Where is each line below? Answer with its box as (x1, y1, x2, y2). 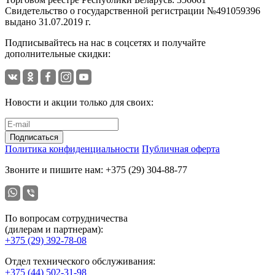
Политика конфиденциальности (5, 143, 139, 154)
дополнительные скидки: (5, 48, 110, 59)
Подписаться (10, 132, 58, 142)
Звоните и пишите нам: (5, 164, 106, 175)
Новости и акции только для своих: (5, 96, 153, 107)
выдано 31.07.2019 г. (5, 16, 91, 27)
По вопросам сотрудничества (5, 212, 128, 223)
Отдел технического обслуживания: (5, 255, 155, 266)
